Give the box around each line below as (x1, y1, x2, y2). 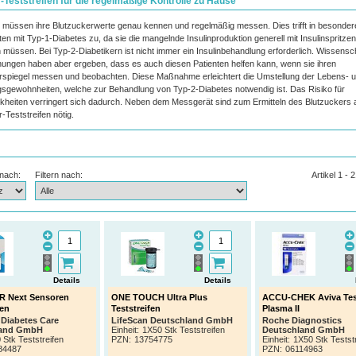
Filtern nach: (35, 170, 83, 180)
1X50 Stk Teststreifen (142, 325, 225, 335)
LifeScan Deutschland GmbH (111, 315, 233, 326)
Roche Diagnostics (261, 315, 342, 326)
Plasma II (261, 303, 300, 313)
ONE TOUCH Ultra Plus (111, 292, 207, 302)
